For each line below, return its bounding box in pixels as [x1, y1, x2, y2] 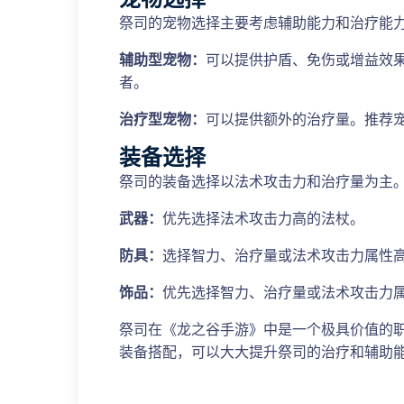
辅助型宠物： [119, 51, 206, 69]
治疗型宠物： [119, 111, 206, 128]
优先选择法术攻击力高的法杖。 [162, 210, 364, 227]
